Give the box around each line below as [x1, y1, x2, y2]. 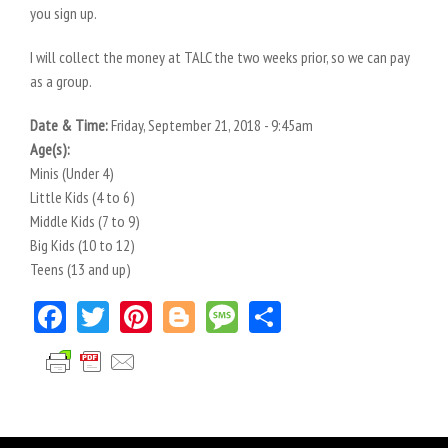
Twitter [109, 292, 189, 334]
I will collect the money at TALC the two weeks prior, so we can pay [30, 47, 410, 67]
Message [238, 292, 331, 334]
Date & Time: [30, 115, 111, 135]
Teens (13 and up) [30, 259, 131, 279]
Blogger [195, 292, 282, 334]
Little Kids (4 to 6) [30, 187, 135, 207]
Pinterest [152, 292, 252, 334]
